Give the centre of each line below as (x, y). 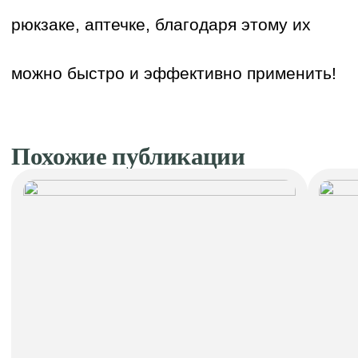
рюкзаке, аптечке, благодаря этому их (161, 25)
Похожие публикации (128, 156)
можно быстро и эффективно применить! (174, 74)
